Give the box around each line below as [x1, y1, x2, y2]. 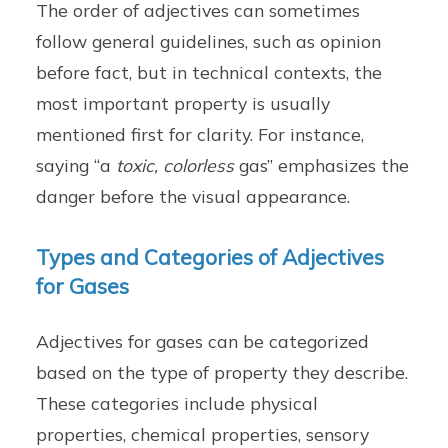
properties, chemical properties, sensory [36, 422, 370, 445]
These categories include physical [36, 391, 319, 414]
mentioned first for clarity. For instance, [36, 122, 365, 145]
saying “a [36, 153, 117, 176]
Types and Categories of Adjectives [36, 243, 385, 270]
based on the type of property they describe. [36, 360, 409, 383]
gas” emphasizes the [234, 153, 410, 176]
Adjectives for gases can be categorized [36, 329, 370, 352]
